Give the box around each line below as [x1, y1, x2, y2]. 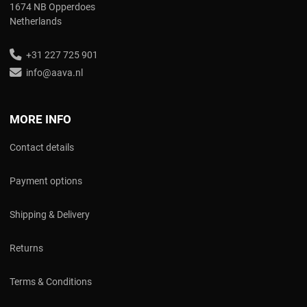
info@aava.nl [22, 67, 83, 79]
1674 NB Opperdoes [10, 1, 95, 13]
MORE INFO [10, 112, 71, 127]
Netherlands [10, 16, 62, 27]
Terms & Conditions [10, 276, 92, 288]
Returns [10, 243, 43, 254]
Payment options [10, 175, 82, 187]
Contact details [10, 142, 74, 153]
